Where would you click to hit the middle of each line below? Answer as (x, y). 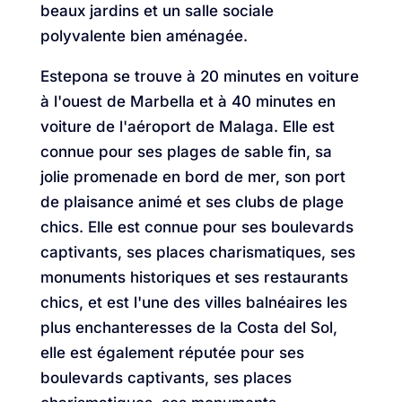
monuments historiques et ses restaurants (194, 278)
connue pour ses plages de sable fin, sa (186, 152)
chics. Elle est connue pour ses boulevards (197, 227)
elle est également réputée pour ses (172, 353)
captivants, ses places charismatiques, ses (197, 253)
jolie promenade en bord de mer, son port (192, 177)
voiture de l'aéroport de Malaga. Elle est (187, 127)
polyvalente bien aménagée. (144, 36)
